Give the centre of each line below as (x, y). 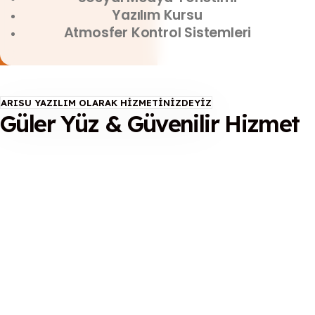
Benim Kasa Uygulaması (109, 300)
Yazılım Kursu (157, 15)
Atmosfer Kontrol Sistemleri (157, 33)
